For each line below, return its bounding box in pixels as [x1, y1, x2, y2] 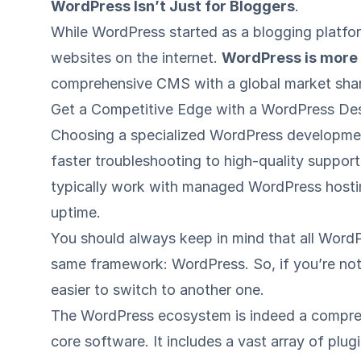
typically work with [51, 178, 183, 195]
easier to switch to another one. [51, 281, 265, 298]
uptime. [51, 204, 102, 221]
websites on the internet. [51, 49, 222, 66]
